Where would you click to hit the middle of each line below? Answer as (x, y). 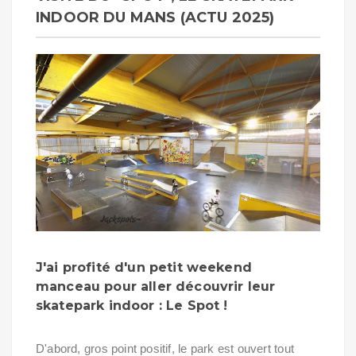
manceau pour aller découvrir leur (156, 286)
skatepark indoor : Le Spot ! (132, 305)
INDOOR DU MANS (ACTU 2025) (155, 17)
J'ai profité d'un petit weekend (144, 267)
